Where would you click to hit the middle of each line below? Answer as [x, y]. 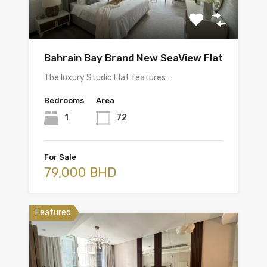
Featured [53, 213]
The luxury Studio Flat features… [108, 78]
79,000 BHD [80, 173]
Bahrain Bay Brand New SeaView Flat [133, 58]
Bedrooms [64, 101]
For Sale [60, 157]
